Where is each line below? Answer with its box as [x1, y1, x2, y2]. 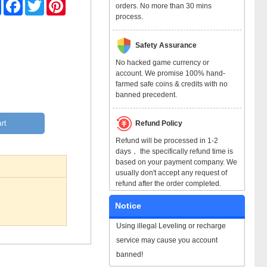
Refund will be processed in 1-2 [116, 136, 219, 145]
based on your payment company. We [116, 157, 238, 166]
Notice [115, 200, 141, 210]
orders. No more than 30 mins [116, 1, 212, 10]
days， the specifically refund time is [116, 147, 234, 156]
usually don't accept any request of [116, 168, 228, 177]
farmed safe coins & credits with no [116, 79, 228, 88]
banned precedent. [116, 90, 178, 99]
